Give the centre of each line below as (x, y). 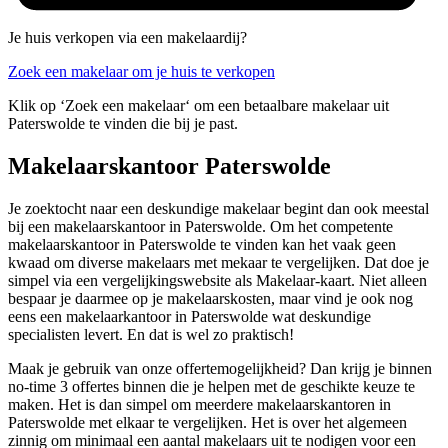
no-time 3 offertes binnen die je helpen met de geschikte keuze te (211, 386)
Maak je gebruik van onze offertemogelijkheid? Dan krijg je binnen (220, 368)
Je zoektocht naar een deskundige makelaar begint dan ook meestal (218, 208)
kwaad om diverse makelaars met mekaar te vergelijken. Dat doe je (218, 262)
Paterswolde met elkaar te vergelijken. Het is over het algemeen (207, 422)
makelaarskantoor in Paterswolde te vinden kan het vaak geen (202, 244)
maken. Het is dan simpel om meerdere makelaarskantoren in (199, 404)
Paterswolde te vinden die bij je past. (123, 124)
